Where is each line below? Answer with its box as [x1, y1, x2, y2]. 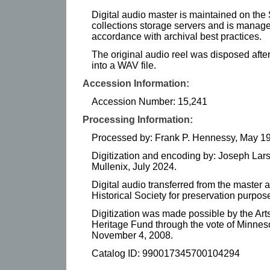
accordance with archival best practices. [92, 31, 262, 42]
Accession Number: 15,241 [92, 96, 207, 107]
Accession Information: [83, 78, 189, 89]
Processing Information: [83, 114, 193, 125]
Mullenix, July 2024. [92, 161, 177, 172]
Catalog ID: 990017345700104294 [92, 248, 240, 259]
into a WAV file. [92, 60, 156, 71]
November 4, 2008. [92, 230, 173, 240]
